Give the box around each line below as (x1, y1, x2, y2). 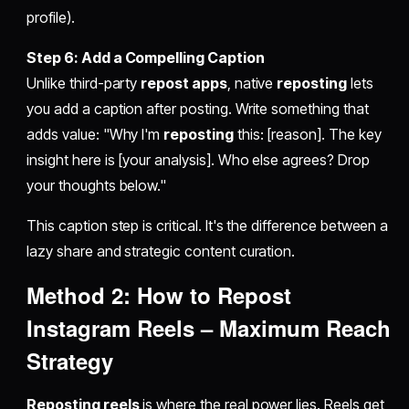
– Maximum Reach (194, 312, 392, 344)
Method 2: (26, 279, 138, 311)
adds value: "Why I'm (26, 125, 164, 144)
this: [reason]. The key (233, 125, 382, 144)
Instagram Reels (26, 312, 195, 344)
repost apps (141, 74, 227, 93)
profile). (26, 8, 75, 27)
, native (226, 74, 278, 93)
